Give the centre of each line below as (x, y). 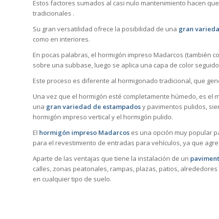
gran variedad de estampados (93, 107)
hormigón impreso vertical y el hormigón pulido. (103, 117)
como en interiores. (61, 39)
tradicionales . (54, 13)
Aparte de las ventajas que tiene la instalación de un (111, 159)
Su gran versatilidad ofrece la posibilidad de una (106, 29)
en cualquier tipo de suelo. (72, 179)
